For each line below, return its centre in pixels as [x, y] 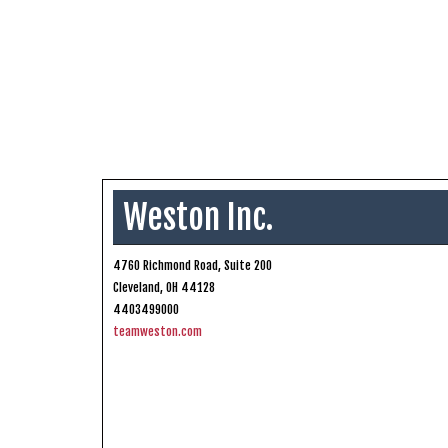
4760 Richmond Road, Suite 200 [192, 265]
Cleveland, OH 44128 [164, 287]
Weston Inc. [198, 216]
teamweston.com [157, 331]
